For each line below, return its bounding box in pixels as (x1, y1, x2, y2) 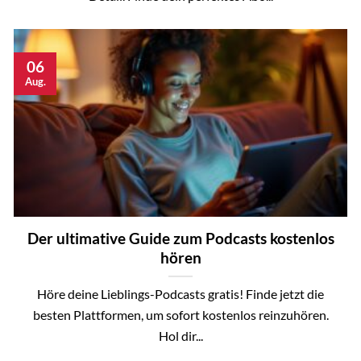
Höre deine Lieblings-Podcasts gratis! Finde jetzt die (37, 285, 324, 301)
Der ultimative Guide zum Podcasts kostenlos (27, 228, 334, 247)
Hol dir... (158, 327, 203, 343)
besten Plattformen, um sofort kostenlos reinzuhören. (32, 306, 329, 322)
